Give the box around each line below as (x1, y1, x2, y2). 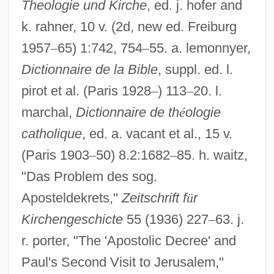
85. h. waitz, (176, 147, 248, 163)
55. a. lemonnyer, (149, 40, 251, 56)
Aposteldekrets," (21, 190, 122, 206)
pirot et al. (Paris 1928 (21, 83, 151, 98)
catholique (21, 125, 82, 141)
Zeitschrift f (121, 190, 187, 206)
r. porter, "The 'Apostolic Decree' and (21, 232, 236, 248)
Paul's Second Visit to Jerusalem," (21, 254, 224, 270)
